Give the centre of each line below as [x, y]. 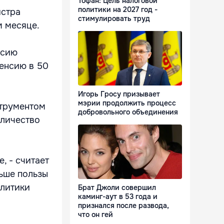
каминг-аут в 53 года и [118, 197]
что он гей [95, 215]
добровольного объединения [128, 112]
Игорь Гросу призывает [119, 94]
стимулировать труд [114, 19]
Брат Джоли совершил [117, 188]
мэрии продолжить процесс [127, 103]
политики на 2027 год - [118, 10]
